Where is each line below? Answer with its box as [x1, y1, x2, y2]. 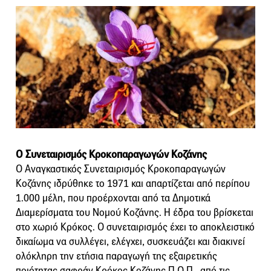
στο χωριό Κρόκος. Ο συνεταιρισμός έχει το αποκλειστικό [16, 220, 255, 233]
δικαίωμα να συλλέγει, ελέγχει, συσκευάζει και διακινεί [16, 235, 245, 248]
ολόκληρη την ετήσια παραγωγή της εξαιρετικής [16, 249, 217, 263]
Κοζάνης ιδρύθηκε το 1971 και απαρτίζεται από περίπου [16, 177, 250, 190]
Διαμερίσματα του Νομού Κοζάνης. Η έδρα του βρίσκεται [16, 206, 253, 219]
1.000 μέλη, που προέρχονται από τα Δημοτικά [16, 191, 211, 204]
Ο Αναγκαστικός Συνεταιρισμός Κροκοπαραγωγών [16, 162, 226, 175]
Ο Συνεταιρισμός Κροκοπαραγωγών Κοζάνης [16, 148, 207, 161]
